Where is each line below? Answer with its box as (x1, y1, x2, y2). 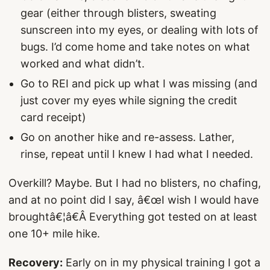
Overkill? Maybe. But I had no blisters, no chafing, (8, 177, 261, 189)
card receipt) (20, 111, 86, 124)
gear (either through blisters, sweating (20, 7, 216, 19)
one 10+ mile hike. (8, 227, 100, 240)
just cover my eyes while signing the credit (20, 94, 237, 107)
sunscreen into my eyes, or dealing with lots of (20, 24, 259, 36)
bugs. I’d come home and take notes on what (20, 40, 250, 53)
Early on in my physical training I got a (63, 256, 260, 269)
